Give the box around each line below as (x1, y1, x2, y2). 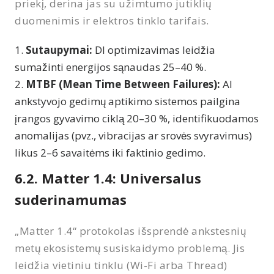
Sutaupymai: (26, 42, 92, 57)
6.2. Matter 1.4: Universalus (15, 168, 201, 187)
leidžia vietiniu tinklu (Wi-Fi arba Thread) (15, 257, 228, 272)
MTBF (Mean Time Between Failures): (26, 76, 220, 91)
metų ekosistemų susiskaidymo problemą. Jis (15, 240, 245, 255)
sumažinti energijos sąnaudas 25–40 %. (15, 59, 206, 74)
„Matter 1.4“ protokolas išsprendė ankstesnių (15, 223, 246, 238)
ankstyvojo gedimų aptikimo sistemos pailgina (15, 94, 240, 108)
